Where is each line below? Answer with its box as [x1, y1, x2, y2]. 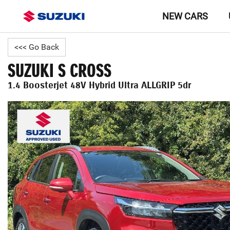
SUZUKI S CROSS [8, 59, 111, 83]
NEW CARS [162, 11, 208, 22]
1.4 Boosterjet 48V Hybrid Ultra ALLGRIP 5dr [8, 80, 191, 91]
